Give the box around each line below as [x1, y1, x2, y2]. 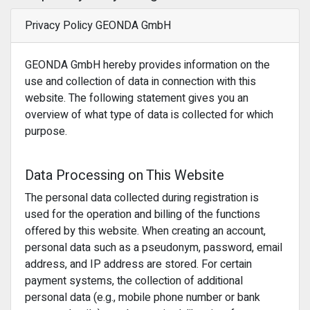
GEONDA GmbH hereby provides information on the [25, 57, 270, 73]
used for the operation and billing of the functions [25, 206, 260, 223]
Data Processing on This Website [25, 165, 224, 185]
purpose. [25, 123, 67, 140]
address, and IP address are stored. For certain [25, 256, 252, 273]
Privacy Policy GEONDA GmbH [25, 17, 171, 34]
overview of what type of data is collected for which [25, 107, 273, 123]
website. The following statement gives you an [25, 90, 248, 107]
